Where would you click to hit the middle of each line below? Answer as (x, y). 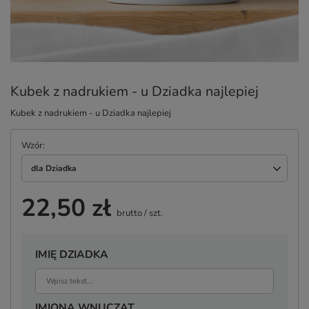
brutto (128, 213)
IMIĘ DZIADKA (72, 255)
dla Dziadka (54, 168)
